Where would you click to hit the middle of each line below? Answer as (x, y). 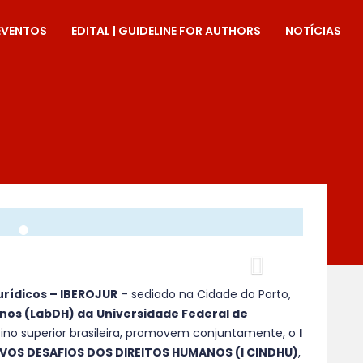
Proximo (293, 264)
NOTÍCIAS (313, 31)
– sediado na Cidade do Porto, (204, 294)
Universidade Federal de (172, 314)
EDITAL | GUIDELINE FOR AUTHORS (166, 31)
